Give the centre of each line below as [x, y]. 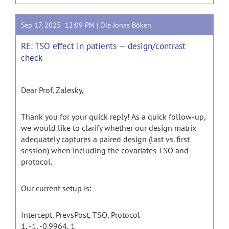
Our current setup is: [56, 188]
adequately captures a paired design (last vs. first [105, 139]
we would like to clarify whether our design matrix [109, 128]
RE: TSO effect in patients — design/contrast [103, 46]
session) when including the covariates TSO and [105, 150]
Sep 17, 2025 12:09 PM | [61, 25]
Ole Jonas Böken [126, 25]
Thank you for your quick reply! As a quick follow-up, [113, 117]
